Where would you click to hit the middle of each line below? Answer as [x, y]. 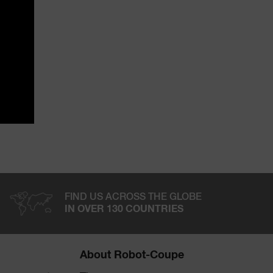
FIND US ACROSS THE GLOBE [133, 197]
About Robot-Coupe [132, 256]
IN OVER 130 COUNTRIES [124, 209]
